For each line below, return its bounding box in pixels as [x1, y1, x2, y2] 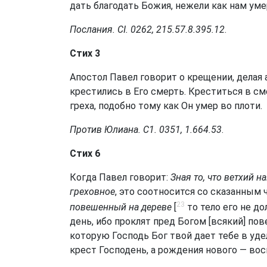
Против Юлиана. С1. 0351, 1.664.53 [70, 124, 222, 135]
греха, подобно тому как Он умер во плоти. [70, 100, 262, 111]
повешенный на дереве [70, 201, 172, 213]
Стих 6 [70, 148, 100, 159]
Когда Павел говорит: [70, 172, 170, 183]
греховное [70, 186, 115, 197]
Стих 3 [70, 48, 100, 59]
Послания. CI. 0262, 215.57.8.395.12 [70, 24, 225, 35]
